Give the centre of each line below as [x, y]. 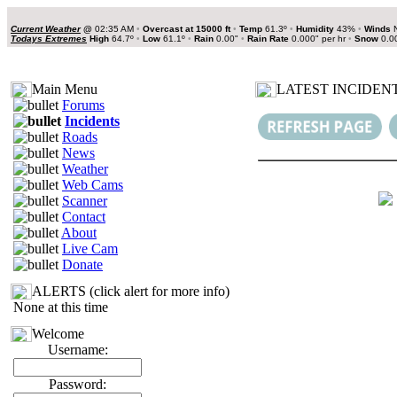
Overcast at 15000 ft [187, 29]
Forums [83, 105]
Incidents [92, 121]
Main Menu [65, 89]
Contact [84, 217]
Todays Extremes [49, 39]
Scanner [85, 201]
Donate [82, 265]
